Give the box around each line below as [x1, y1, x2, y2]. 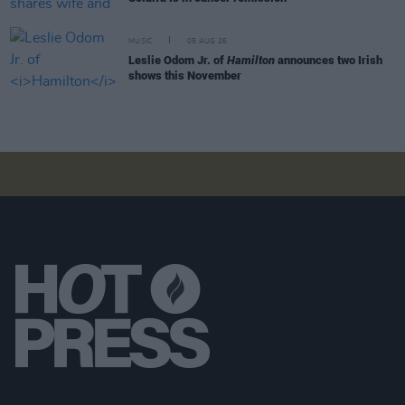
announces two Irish [275, 52, 382, 67]
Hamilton [227, 52, 275, 67]
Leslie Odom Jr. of [128, 52, 227, 67]
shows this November [128, 68, 241, 82]
